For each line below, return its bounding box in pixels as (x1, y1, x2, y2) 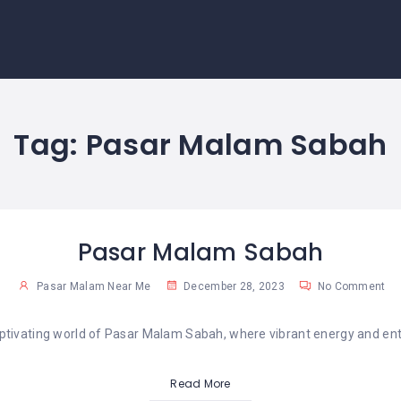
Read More (170, 376, 231, 392)
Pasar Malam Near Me (36, 280, 151, 294)
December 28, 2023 (180, 280, 285, 294)
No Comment (314, 280, 386, 294)
